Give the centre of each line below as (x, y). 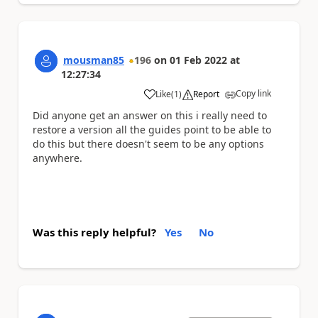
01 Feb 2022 (198, 60)
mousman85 (94, 60)
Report (206, 94)
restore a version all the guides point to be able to (152, 130)
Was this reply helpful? (94, 232)
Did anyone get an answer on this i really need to (150, 115)
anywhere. (59, 158)
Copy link (253, 93)
